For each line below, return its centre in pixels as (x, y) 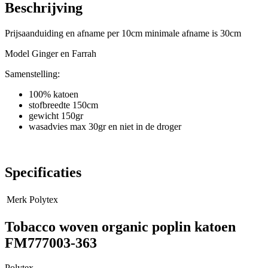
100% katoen (54, 94)
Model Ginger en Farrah (51, 53)
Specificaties (43, 172)
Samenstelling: (32, 74)
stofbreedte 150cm (63, 105)
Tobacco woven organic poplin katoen (120, 226)
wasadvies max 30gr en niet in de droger (105, 126)
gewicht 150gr (56, 115)
